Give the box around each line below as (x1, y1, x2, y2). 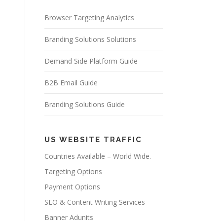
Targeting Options (44, 167, 102, 177)
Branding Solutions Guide (44, 100, 125, 110)
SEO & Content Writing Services (44, 197, 145, 207)
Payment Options (44, 182, 100, 192)
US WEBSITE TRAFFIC (44, 135, 142, 145)
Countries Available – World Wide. (44, 151, 151, 161)
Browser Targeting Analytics (44, 13, 134, 23)
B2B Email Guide (44, 78, 98, 88)
